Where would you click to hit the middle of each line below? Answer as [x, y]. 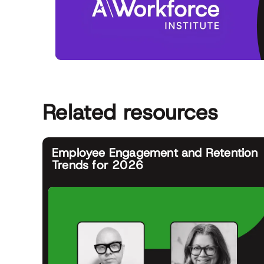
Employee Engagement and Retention [155, 152]
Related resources [131, 112]
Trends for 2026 [98, 165]
